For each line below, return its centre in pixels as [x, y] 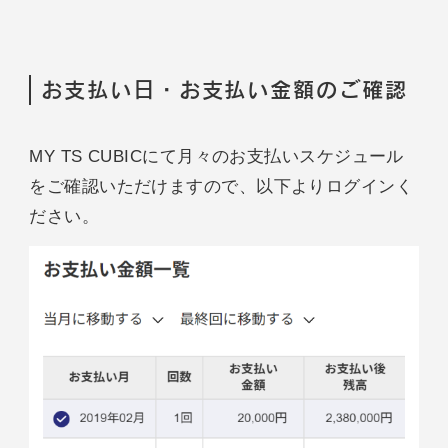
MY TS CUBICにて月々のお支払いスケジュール [216, 155]
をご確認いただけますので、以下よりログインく [221, 185]
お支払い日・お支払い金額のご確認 [224, 89]
